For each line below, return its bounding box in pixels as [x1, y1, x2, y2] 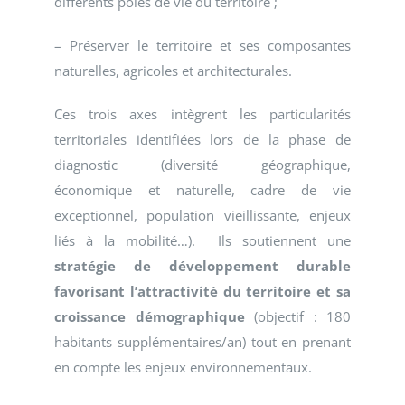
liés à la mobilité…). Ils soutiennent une [54, 231, 351, 250]
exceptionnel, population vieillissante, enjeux [54, 206, 351, 225]
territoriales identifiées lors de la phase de [54, 130, 351, 149]
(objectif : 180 [244, 307, 351, 326]
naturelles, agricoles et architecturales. [54, 61, 292, 80]
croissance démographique [54, 307, 245, 326]
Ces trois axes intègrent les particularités [54, 105, 351, 124]
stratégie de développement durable [54, 257, 351, 276]
